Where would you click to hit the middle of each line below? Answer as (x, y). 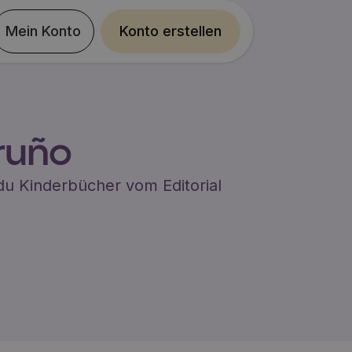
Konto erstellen (171, 31)
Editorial (192, 185)
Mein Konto (44, 31)
